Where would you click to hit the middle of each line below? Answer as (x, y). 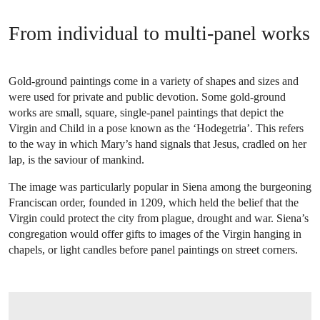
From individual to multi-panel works (159, 33)
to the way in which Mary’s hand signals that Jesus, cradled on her (157, 144)
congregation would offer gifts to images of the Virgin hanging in (155, 234)
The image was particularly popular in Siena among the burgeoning (160, 186)
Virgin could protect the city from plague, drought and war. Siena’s (159, 218)
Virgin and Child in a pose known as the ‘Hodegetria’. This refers (156, 128)
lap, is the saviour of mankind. (76, 159)
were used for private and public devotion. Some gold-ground (147, 96)
